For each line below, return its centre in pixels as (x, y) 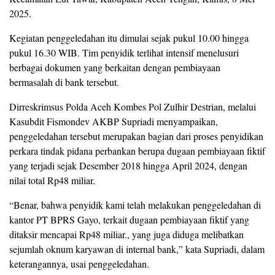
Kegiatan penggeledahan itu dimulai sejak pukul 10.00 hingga (129, 38)
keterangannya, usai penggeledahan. (79, 264)
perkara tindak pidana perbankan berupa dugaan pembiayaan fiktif (137, 151)
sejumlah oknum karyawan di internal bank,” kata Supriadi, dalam (137, 249)
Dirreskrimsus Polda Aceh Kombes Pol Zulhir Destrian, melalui (133, 107)
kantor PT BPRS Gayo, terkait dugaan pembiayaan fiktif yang (129, 219)
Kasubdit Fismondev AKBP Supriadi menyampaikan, (114, 121)
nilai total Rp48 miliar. (52, 180)
